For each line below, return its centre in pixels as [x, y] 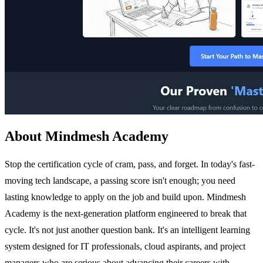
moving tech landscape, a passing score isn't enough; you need [120, 180]
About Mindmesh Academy [87, 136]
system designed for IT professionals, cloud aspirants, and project [125, 246]
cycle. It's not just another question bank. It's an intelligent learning [127, 230]
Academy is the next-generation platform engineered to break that [126, 213]
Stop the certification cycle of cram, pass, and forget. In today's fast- [130, 164]
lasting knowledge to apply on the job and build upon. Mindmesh [125, 197]
